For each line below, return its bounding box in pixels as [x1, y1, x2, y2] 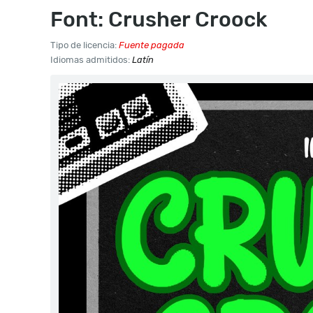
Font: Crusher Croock [50, 7, 268, 32]
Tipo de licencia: [50, 40, 119, 50]
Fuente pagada [119, 40, 184, 50]
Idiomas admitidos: [50, 54, 132, 65]
